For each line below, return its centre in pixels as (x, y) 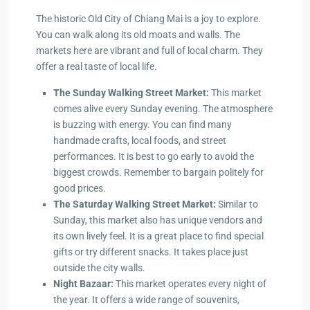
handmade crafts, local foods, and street (140, 140)
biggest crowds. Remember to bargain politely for (158, 172)
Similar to (237, 204)
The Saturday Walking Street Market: (135, 204)
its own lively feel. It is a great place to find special (158, 236)
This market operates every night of (190, 283)
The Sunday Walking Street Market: (131, 92)
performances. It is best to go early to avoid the (154, 156)
